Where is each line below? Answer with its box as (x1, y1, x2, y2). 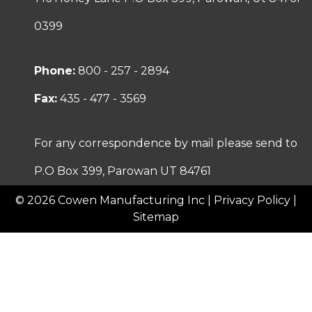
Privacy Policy (214, 194, 290, 208)
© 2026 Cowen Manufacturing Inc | (15, 194, 214, 208)
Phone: (33, 64, 75, 78)
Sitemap (133, 210, 179, 224)
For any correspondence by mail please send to (33, 136, 297, 150)
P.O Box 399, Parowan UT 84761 (33, 164, 211, 178)
